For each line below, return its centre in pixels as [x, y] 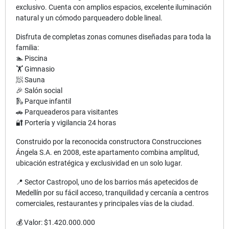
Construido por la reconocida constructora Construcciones [109, 141]
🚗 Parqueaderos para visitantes [67, 112]
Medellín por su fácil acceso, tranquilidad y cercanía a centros [112, 192]
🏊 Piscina [32, 58]
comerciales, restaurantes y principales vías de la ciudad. [105, 203]
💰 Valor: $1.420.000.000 [55, 222]
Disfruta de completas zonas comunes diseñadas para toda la [113, 37]
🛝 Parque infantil [43, 101]
